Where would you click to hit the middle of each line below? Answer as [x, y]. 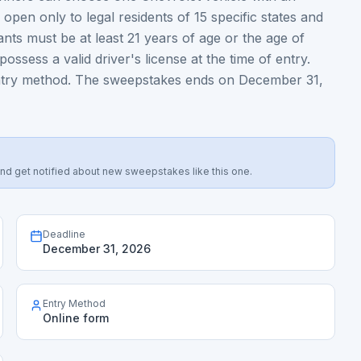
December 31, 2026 [97, 249]
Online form [76, 318]
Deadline [64, 234]
